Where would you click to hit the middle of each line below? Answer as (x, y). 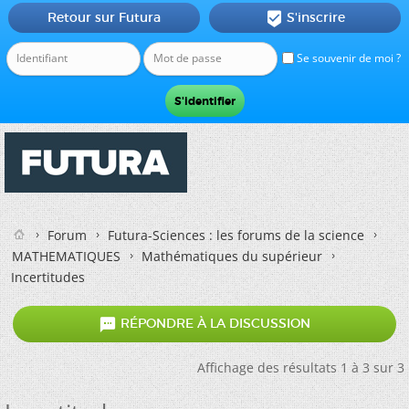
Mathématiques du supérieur (232, 256)
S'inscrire (315, 17)
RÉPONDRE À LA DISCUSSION (214, 324)
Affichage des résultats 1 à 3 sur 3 (301, 367)
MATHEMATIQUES (66, 256)
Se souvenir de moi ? (347, 58)
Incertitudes (48, 277)
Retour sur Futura (104, 17)
